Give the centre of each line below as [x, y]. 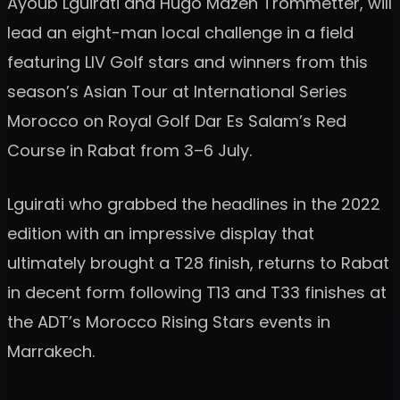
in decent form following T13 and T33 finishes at [197, 292]
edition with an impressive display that [161, 233]
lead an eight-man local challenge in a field [180, 32]
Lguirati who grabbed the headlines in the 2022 [194, 204]
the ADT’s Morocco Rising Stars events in [169, 321]
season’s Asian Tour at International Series [177, 91]
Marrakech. [51, 351]
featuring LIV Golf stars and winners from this [187, 62]
